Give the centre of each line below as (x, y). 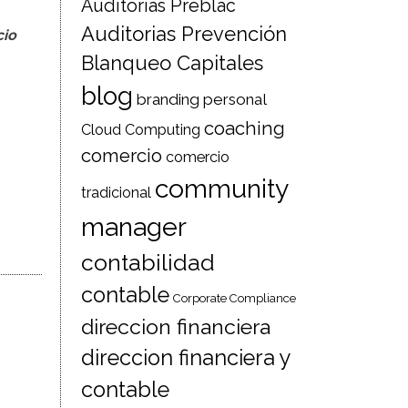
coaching (245, 128)
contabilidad (148, 263)
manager (134, 227)
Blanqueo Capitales (173, 63)
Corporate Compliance (235, 298)
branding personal (202, 99)
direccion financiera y (186, 358)
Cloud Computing (141, 130)
